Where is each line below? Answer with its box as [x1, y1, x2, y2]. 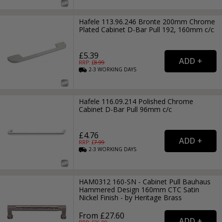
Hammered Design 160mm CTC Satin [79, 184, 200, 194]
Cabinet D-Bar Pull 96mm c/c [79, 105, 172, 114]
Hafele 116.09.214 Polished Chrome [79, 97, 194, 107]
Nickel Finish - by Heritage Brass [79, 192, 182, 202]
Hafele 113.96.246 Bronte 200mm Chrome [79, 16, 216, 26]
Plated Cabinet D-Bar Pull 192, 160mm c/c [79, 24, 215, 34]
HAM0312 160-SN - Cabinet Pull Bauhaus [79, 176, 211, 186]
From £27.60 [79, 210, 125, 221]
